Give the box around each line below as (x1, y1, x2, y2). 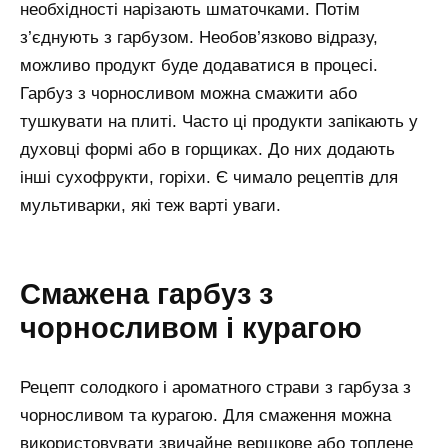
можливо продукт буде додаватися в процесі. (20, 55, 378, 75)
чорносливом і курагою (20, 312, 362, 345)
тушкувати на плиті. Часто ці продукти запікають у (20, 111, 418, 131)
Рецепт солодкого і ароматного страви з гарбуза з (20, 378, 411, 398)
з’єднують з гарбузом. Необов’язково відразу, (20, 27, 378, 47)
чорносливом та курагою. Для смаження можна (20, 406, 391, 426)
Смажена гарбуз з (20, 278, 273, 311)
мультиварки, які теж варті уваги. (20, 195, 281, 215)
